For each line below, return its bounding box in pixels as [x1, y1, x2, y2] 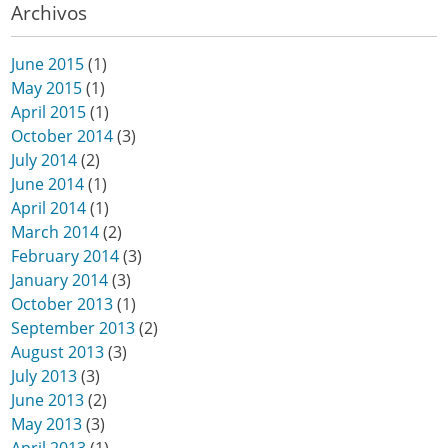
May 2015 [11, 76, 83, 99]
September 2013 [11, 316, 136, 339]
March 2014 [11, 220, 100, 243]
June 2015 [11, 52, 85, 75]
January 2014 [11, 268, 109, 291]
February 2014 [11, 244, 120, 267]
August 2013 [11, 340, 105, 363]
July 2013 [11, 364, 78, 387]
